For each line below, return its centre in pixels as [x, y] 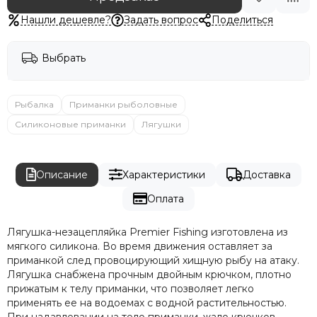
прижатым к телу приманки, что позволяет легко [131, 288]
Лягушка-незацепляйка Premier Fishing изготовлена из [148, 232]
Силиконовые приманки [70, 124]
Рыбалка [34, 104]
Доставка [266, 174]
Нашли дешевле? [65, 19]
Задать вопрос [161, 19]
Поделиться [242, 19]
